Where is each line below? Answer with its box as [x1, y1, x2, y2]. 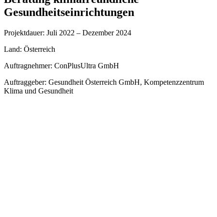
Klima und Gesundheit [4, 86, 73, 95]
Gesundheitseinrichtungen [4, 5, 134, 18]
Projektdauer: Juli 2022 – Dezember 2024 [4, 28, 131, 37]
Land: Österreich [4, 45, 55, 53]
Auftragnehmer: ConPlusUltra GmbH [4, 61, 119, 70]
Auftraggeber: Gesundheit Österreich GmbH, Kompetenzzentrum [4, 77, 204, 86]
